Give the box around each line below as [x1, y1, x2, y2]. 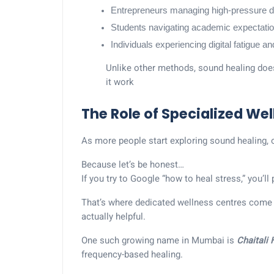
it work [106, 76, 134, 87]
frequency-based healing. [81, 249, 183, 260]
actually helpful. [81, 211, 146, 222]
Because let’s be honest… [81, 159, 184, 170]
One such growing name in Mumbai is [81, 235, 237, 246]
